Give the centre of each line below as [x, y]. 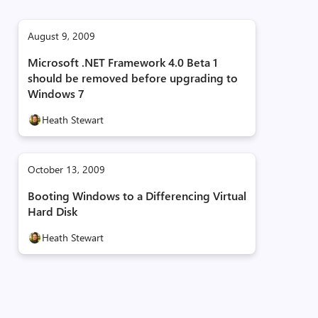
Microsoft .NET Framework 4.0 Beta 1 [122, 62]
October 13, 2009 [66, 169]
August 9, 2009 [61, 36]
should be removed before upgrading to [132, 78]
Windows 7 [56, 93]
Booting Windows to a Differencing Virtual [137, 196]
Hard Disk [52, 211]
